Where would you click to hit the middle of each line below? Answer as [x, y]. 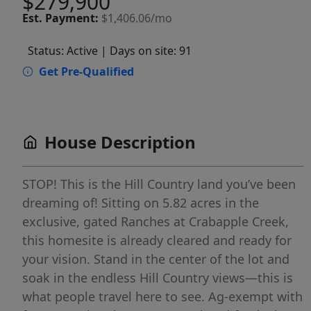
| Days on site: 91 [146, 51]
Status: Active [63, 51]
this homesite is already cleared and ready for [157, 240]
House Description [120, 142]
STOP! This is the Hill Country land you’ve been [159, 184]
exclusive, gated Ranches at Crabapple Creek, [155, 221]
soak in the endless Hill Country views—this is [158, 278]
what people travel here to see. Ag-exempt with [162, 296]
